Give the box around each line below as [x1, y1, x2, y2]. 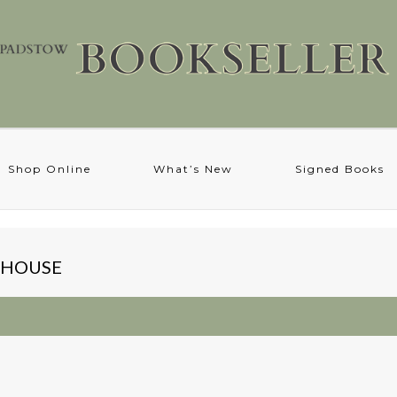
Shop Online [8, 162, 91, 175]
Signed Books [295, 162, 385, 175]
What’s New [153, 162, 233, 175]
